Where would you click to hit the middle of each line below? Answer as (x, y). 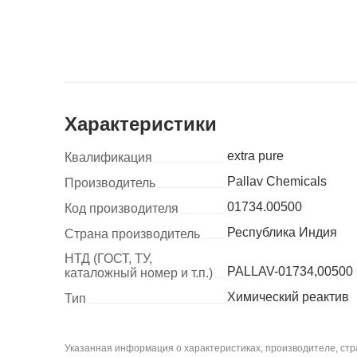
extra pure (255, 156)
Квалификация (108, 158)
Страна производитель (132, 234)
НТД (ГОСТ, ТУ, (108, 259)
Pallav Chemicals (277, 182)
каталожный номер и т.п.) (138, 273)
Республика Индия (282, 233)
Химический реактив (288, 297)
